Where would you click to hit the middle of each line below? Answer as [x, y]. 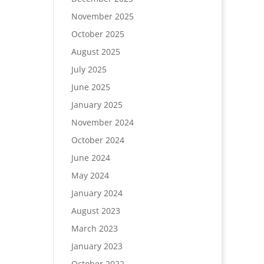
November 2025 [102, 16]
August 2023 [95, 211]
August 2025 [95, 52]
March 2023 [94, 228]
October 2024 [98, 140]
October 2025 [98, 34]
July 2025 [89, 69]
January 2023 [97, 246]
